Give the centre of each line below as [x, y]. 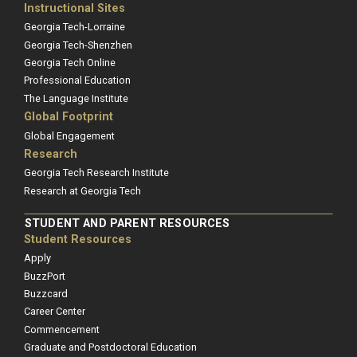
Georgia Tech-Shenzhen [78, 45]
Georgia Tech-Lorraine [75, 27]
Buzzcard [46, 293]
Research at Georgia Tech [82, 190]
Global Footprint [69, 117]
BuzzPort [45, 276]
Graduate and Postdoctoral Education [110, 347]
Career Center [55, 312]
